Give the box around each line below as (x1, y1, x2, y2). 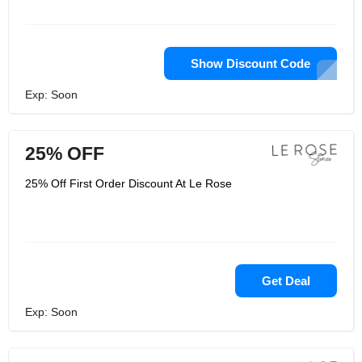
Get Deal (262, 274, 310, 288)
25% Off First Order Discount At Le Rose (25, 177, 232, 190)
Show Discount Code (191, 57, 310, 70)
